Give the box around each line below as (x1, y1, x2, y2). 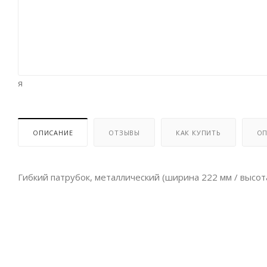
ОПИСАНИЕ (33, 128, 73, 138)
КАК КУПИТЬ (175, 128, 221, 138)
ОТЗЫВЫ (108, 128, 141, 138)
